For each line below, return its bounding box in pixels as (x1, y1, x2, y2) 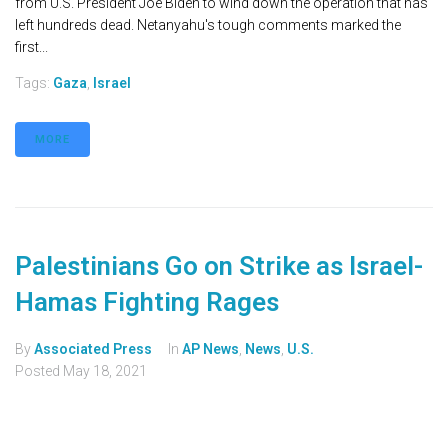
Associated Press (34, 341, 152, 358)
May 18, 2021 (63, 363, 147, 380)
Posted (15, 363, 63, 380)
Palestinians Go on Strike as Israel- (15, 251, 423, 282)
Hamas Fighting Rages (15, 287, 279, 318)
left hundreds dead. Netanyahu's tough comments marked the (15, 17, 401, 34)
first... (15, 39, 48, 56)
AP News (182, 341, 239, 358)
